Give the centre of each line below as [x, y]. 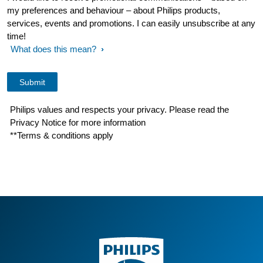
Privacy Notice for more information [79, 122]
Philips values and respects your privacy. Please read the [120, 109]
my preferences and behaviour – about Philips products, [114, 10]
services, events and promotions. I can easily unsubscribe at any [131, 23]
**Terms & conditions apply [62, 135]
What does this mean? [53, 49]
